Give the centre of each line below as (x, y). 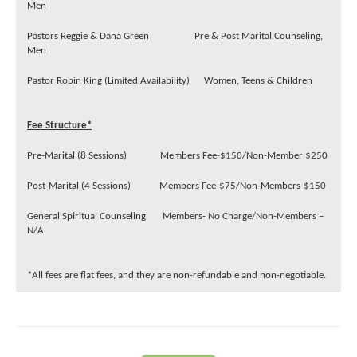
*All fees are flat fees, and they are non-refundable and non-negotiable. (177, 275)
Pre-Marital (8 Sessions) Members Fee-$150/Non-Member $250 (177, 156)
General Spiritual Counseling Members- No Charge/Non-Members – (175, 216)
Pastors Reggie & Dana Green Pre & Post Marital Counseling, (175, 36)
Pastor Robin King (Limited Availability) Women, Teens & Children (170, 81)
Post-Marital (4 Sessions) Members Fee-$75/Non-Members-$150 (177, 186)
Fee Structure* (59, 126)
